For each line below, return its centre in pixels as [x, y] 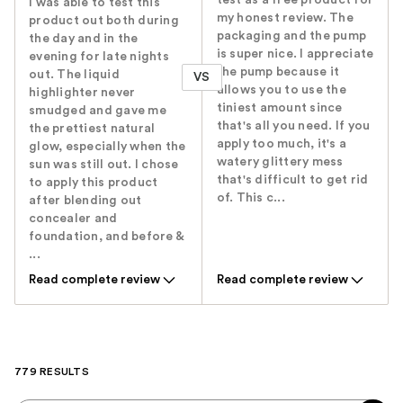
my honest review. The [285, 18]
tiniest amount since [279, 108]
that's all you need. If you [293, 126]
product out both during [104, 21]
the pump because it [278, 72]
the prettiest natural [92, 129]
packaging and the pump [291, 36]
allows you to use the [281, 90]
